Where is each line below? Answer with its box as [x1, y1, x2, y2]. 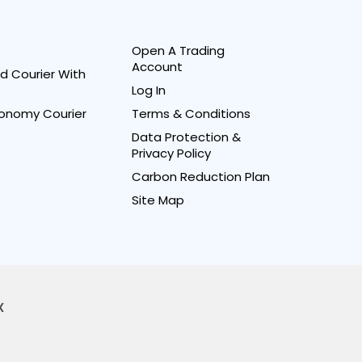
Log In [132, 82, 166, 99]
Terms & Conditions [132, 105, 251, 123]
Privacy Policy [132, 145, 212, 162]
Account [132, 58, 183, 76]
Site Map [132, 192, 185, 209]
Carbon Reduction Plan [132, 168, 271, 186]
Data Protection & [132, 128, 242, 146]
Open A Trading [132, 42, 225, 60]
